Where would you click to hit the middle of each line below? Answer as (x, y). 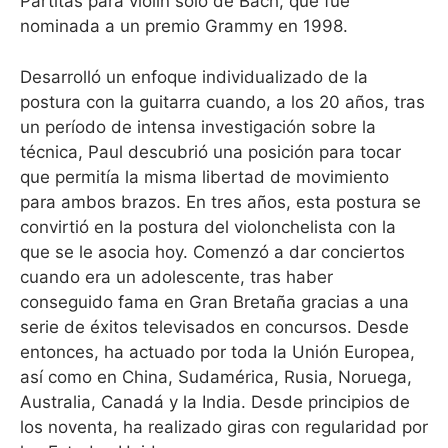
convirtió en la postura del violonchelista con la (208, 226)
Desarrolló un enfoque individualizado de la (194, 76)
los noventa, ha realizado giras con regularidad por (224, 426)
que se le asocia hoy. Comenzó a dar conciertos (212, 251)
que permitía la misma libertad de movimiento (204, 176)
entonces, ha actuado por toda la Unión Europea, (217, 351)
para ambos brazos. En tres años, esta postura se (220, 201)
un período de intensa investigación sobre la (198, 126)
